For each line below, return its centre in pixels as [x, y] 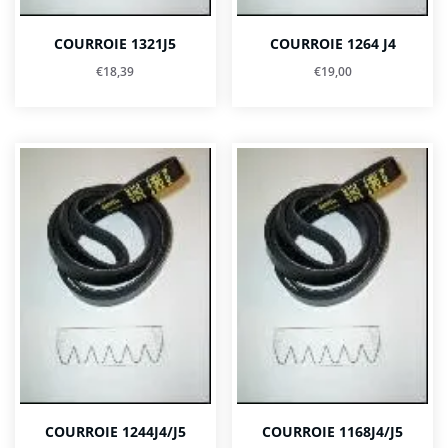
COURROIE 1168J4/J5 [333, 432]
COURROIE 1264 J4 [332, 44]
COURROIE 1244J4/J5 [115, 432]
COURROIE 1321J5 [115, 44]
